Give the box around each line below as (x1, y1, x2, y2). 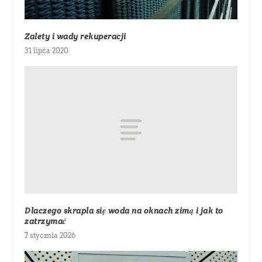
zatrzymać (25, 216, 67, 227)
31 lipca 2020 (25, 46, 69, 56)
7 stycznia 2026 (25, 231, 76, 240)
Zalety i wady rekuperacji (25, 31, 126, 42)
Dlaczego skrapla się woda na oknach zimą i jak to (25, 205, 223, 216)
